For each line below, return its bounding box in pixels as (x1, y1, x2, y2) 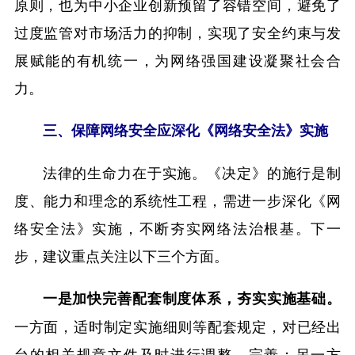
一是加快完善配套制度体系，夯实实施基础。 (42, 287, 342, 308)
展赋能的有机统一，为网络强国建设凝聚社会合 (13, 49, 342, 71)
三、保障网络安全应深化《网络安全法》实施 (42, 119, 328, 140)
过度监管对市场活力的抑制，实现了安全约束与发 (13, 21, 342, 43)
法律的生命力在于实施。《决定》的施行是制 (42, 161, 342, 182)
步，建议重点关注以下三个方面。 (13, 244, 228, 265)
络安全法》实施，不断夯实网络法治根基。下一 (13, 216, 342, 238)
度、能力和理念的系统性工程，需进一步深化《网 (13, 189, 342, 210)
